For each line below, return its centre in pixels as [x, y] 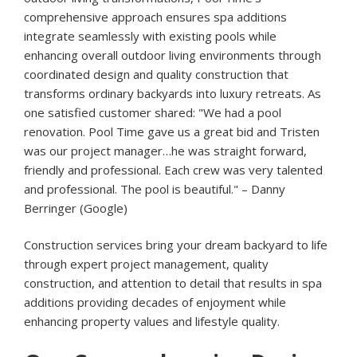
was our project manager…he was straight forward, [165, 151]
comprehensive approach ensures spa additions [155, 17]
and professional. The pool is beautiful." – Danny [155, 189]
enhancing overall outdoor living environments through [173, 55]
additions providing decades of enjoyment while [155, 302]
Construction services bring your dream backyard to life [176, 245]
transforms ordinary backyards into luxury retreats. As [173, 94]
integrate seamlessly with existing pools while [150, 36]
